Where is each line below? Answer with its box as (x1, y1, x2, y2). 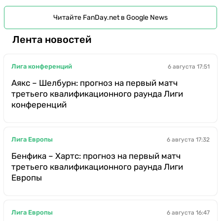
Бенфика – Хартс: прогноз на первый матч (11, 150, 181, 161)
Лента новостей (12, 34, 91, 46)
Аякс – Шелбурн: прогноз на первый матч (11, 77, 178, 88)
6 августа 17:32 (167, 136, 210, 143)
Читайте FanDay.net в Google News (53, 13, 168, 22)
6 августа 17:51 (168, 63, 210, 70)
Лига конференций (11, 63, 72, 71)
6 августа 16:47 (167, 209, 210, 216)
